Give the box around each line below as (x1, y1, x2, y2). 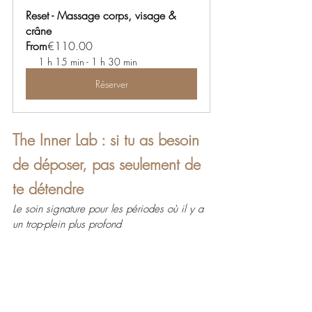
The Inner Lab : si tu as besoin (13, 129, 204, 150)
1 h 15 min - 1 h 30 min (38, 54, 137, 68)
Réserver (95, 77, 128, 91)
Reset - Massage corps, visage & (26, 7, 179, 23)
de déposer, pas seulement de (13, 153, 205, 175)
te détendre (13, 178, 84, 199)
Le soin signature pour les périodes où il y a (13, 201, 207, 216)
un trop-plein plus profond (13, 217, 121, 231)
